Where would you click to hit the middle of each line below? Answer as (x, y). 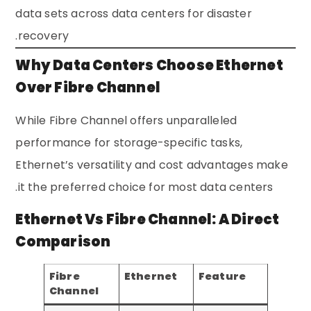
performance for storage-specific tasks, (129, 143)
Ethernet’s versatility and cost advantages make (152, 165)
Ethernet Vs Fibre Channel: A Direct (148, 220)
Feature (222, 277)
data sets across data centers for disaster (134, 14)
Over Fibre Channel (88, 88)
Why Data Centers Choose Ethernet (149, 66)
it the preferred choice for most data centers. (145, 187)
